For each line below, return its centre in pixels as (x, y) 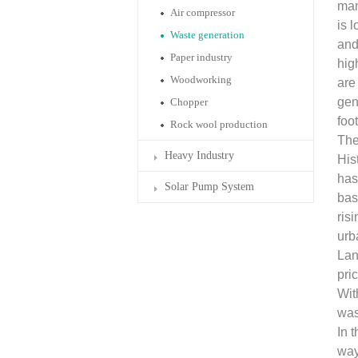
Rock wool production (219, 124)
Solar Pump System (209, 187)
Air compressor (203, 12)
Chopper (189, 102)
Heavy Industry (199, 155)
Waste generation (207, 35)
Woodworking (201, 80)
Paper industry (201, 57)
